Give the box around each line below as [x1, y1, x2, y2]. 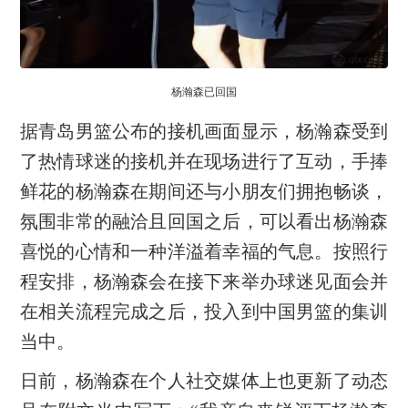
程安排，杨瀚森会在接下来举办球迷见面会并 [19, 270, 389, 291]
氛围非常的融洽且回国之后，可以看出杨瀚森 [19, 210, 389, 231]
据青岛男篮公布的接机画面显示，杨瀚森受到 [19, 120, 389, 141]
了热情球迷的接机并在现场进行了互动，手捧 [19, 150, 389, 171]
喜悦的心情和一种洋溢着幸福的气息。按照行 [19, 240, 389, 261]
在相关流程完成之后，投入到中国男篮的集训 [19, 301, 389, 321]
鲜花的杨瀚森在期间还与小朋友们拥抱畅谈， [19, 180, 389, 201]
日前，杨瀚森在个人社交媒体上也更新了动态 [19, 370, 389, 391]
